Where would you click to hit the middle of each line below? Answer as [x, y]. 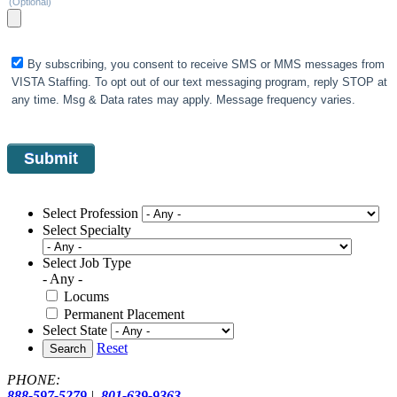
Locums [86, 297]
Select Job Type [87, 263]
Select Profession [90, 214]
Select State [75, 331]
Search [68, 349]
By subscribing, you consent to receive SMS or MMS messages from [206, 65]
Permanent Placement [124, 315]
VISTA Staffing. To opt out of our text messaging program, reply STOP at [199, 82]
